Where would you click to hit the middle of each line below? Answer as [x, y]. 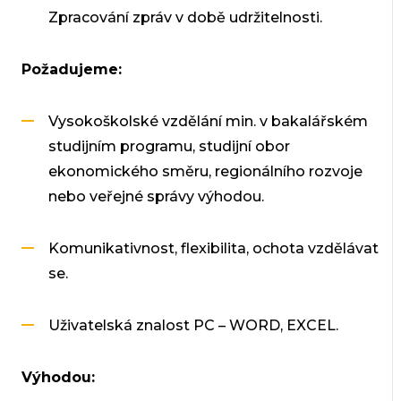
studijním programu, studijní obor [169, 146]
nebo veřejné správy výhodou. [156, 196]
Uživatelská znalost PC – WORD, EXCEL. [193, 325]
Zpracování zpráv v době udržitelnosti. [185, 17]
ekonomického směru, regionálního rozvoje [205, 171]
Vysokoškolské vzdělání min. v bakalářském [208, 121]
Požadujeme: [71, 69]
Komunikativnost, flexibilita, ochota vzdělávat [213, 248]
